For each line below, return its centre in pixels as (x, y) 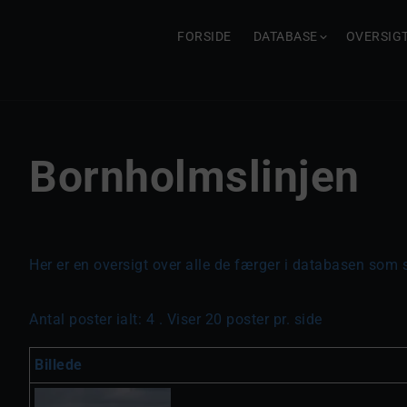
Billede (59, 365)
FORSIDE (204, 36)
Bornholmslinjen (194, 177)
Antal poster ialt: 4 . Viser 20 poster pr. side (176, 319)
